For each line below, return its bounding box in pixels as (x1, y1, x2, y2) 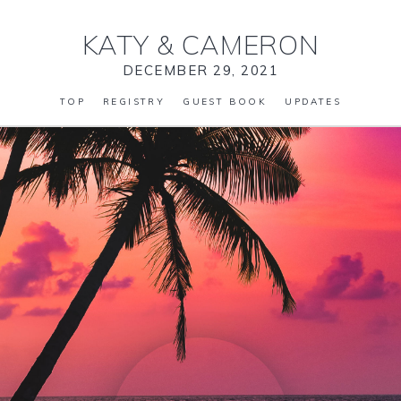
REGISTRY (103, 96, 166, 107)
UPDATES (285, 96, 342, 107)
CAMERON (174, 28, 320, 62)
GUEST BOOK (183, 96, 268, 107)
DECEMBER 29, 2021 (122, 62, 279, 79)
